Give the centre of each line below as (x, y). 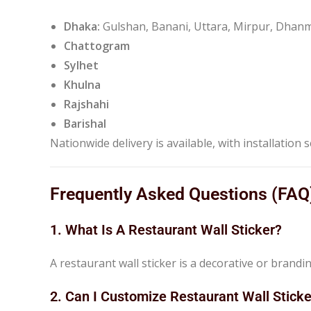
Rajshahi (86, 104)
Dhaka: (82, 26)
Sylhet (81, 65)
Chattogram (97, 45)
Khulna (82, 84)
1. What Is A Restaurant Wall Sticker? (166, 229)
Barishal (85, 123)
